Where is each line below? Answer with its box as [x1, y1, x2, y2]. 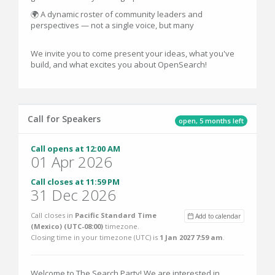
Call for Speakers [28, 113, 101, 125]
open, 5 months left [179, 115, 244, 125]
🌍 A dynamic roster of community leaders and [31, 9, 203, 20]
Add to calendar [193, 212, 241, 220]
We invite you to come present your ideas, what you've [31, 48, 234, 59]
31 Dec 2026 [31, 185, 116, 205]
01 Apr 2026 [31, 152, 112, 172]
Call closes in [31, 211, 75, 220]
